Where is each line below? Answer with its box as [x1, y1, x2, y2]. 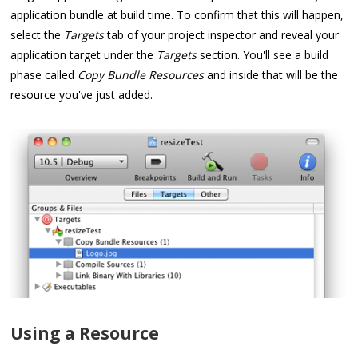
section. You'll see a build [197, 46, 329, 62]
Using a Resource [10, 322, 160, 345]
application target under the [10, 46, 157, 62]
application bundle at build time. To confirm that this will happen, [10, 6, 344, 22]
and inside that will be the [204, 66, 339, 82]
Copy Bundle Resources [78, 66, 205, 82]
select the [10, 26, 65, 42]
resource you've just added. [10, 86, 153, 102]
